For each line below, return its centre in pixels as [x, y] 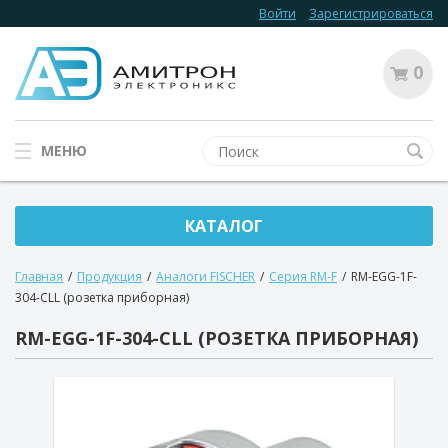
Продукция [109, 276]
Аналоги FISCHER [205, 276]
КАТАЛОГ [224, 226]
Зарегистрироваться [371, 13]
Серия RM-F [303, 276]
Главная [39, 276]
